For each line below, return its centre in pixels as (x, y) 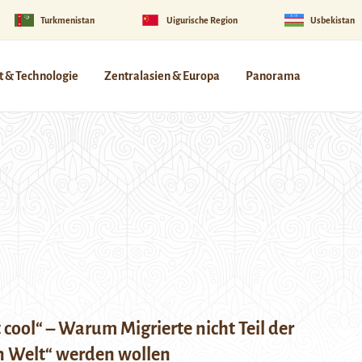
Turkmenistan (67, 20)
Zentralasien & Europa (162, 76)
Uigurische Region (202, 20)
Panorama (273, 76)
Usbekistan (332, 20)
